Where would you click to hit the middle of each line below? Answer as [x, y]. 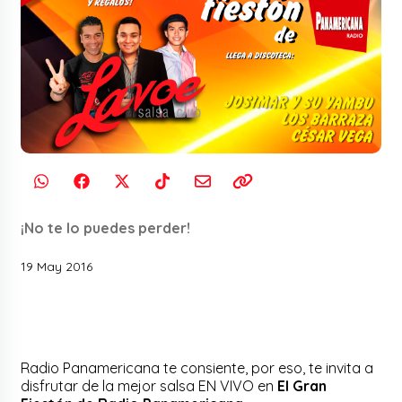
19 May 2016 [57, 267]
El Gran [302, 386]
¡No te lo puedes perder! [106, 228]
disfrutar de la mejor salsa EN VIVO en [149, 386]
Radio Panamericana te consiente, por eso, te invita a [197, 368]
